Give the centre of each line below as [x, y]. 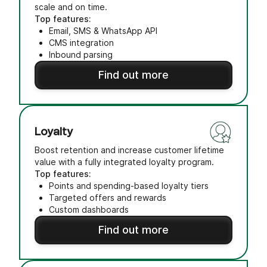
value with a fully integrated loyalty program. [124, 162]
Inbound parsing [81, 55]
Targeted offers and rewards [108, 198]
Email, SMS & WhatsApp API [103, 31]
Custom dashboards [89, 209]
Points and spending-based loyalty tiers [129, 186]
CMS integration [81, 43]
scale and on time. [71, 7]
